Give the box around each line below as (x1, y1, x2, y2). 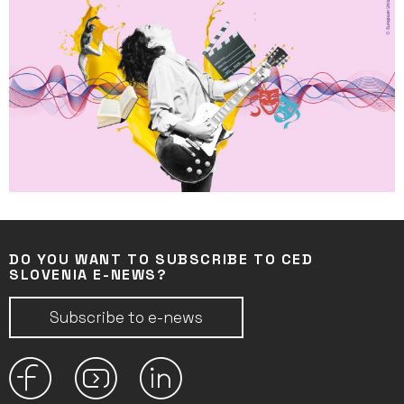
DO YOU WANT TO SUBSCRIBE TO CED (9, 249, 314, 269)
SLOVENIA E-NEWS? (9, 264, 168, 284)
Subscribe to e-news (50, 307, 203, 327)
